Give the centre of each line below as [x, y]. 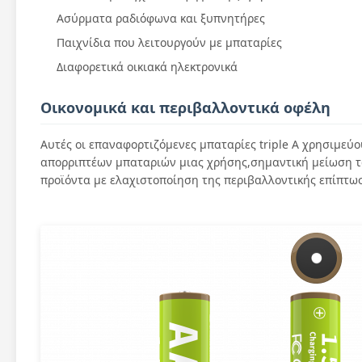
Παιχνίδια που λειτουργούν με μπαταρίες [169, 42]
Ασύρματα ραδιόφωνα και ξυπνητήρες [161, 18]
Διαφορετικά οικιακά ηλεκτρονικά [147, 67]
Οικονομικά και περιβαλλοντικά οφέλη [185, 107]
